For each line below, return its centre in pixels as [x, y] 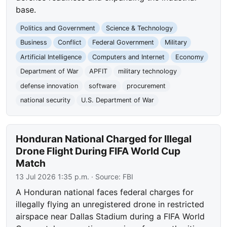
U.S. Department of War [117, 100]
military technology [147, 71]
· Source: [106, 177]
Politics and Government [58, 28]
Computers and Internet [128, 57]
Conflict [69, 43]
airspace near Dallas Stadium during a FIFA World [110, 217]
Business [34, 43]
